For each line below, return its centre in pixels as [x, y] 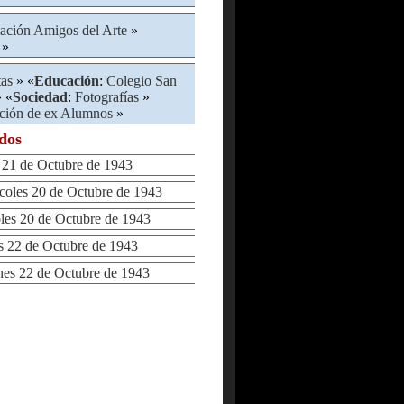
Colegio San [142, 81]
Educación [67, 81]
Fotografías [107, 97]
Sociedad [40, 97]
